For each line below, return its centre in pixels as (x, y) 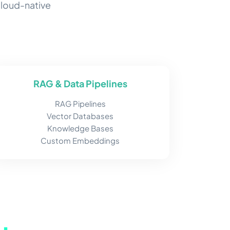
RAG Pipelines (80, 104)
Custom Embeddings (80, 141)
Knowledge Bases (80, 128)
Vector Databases (80, 116)
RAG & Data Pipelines (80, 84)
